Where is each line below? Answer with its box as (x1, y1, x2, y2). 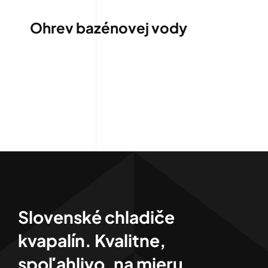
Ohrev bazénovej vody (29, 19, 187, 37)
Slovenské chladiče (17, 206, 175, 228)
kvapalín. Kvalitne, (17, 230, 166, 251)
